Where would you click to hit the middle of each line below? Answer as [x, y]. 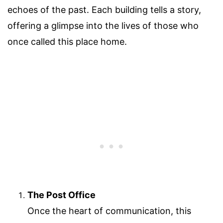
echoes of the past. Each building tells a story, [104, 10]
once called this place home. [67, 42]
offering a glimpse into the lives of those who [103, 26]
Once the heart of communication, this [109, 211]
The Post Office [61, 195]
